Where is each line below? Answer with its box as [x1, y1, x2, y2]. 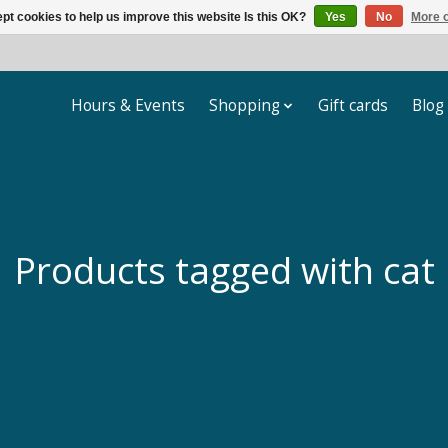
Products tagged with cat [13, 244, 435, 295]
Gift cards [318, 95, 389, 117]
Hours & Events [70, 95, 185, 117]
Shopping [208, 95, 280, 117]
